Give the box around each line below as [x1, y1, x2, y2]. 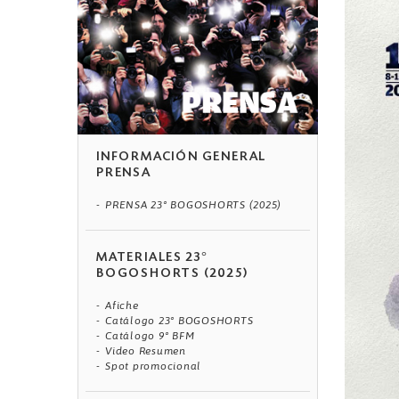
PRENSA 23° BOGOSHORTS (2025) [105, 199, 282, 212]
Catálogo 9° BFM [105, 330, 195, 343]
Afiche [105, 299, 139, 313]
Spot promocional [105, 360, 202, 373]
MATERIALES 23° [96, 252, 209, 265]
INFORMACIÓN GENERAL [96, 151, 267, 165]
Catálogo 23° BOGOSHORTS [105, 314, 254, 328]
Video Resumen [105, 345, 186, 358]
